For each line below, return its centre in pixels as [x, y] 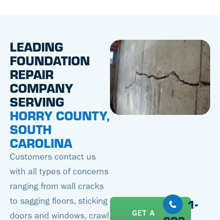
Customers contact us [53, 157]
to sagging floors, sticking [59, 201]
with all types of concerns [59, 172]
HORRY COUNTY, [60, 116]
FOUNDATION [50, 61]
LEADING [37, 47]
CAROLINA [41, 143]
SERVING [37, 102]
